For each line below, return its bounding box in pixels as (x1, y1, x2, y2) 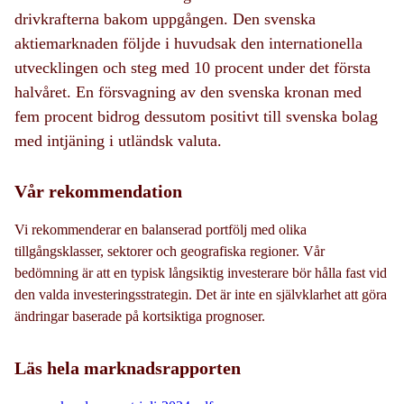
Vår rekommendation (14, 181, 182, 202)
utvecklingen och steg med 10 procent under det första (14, 59, 371, 78)
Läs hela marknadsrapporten (14, 358, 241, 379)
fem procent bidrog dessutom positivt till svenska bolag (14, 107, 378, 126)
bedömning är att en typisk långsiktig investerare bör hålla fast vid (14, 265, 387, 281)
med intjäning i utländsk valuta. (14, 132, 222, 151)
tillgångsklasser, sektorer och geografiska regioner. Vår (14, 243, 325, 260)
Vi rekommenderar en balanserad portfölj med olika (14, 222, 307, 238)
